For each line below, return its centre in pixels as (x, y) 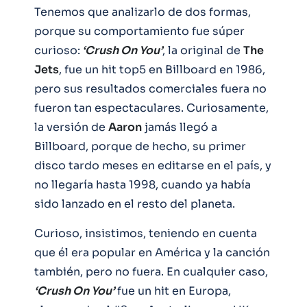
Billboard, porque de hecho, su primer (140, 146)
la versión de (71, 127)
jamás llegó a (180, 127)
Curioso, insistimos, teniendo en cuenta (146, 233)
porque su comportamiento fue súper (139, 31)
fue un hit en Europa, (173, 291)
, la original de (203, 50)
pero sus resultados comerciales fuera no (150, 88)
